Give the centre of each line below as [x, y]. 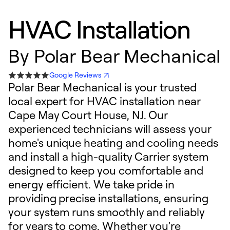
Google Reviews [76, 75]
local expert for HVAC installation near [104, 101]
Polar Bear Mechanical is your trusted [102, 87]
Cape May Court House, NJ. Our [88, 115]
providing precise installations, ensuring [108, 198]
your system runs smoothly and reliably [107, 212]
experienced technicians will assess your [110, 129]
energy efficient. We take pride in [91, 184]
